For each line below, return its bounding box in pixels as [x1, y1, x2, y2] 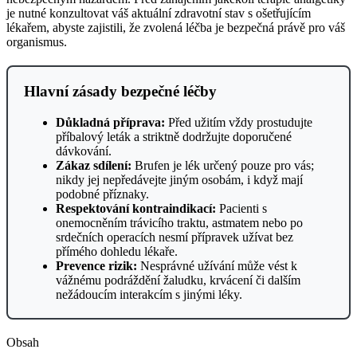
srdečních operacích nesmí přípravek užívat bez [56, 230, 293, 244]
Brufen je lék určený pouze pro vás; [131, 159, 314, 172]
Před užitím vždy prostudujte [165, 116, 312, 129]
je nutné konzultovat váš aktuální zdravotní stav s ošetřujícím [6, 6, 311, 20]
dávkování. [56, 144, 112, 158]
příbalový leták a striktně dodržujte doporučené [56, 130, 292, 143]
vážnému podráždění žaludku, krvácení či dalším [56, 273, 300, 287]
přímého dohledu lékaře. [56, 245, 178, 258]
